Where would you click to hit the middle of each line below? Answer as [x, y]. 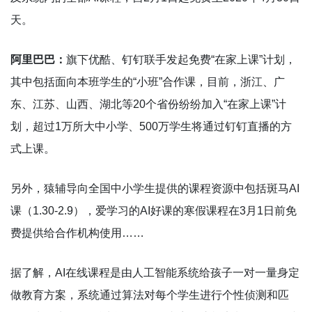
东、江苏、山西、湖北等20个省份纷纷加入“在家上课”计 [148, 104]
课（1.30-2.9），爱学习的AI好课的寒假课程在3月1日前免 [154, 210]
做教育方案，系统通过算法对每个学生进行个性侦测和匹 [150, 295]
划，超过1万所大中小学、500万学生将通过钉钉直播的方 [151, 126]
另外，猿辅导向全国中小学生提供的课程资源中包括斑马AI [155, 188]
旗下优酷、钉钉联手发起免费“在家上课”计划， [181, 59]
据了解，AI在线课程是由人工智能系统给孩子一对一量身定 [155, 272]
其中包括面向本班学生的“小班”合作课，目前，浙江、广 [148, 81]
